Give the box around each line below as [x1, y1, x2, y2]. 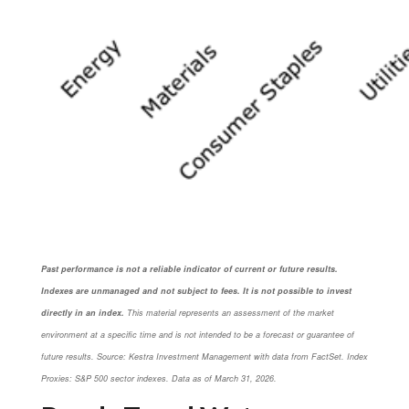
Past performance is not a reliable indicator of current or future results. [41, 262, 338, 275]
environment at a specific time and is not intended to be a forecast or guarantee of [41, 328, 354, 341]
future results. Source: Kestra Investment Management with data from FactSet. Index [41, 350, 368, 362]
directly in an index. [41, 306, 124, 319]
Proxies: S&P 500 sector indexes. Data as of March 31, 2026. [41, 372, 277, 384]
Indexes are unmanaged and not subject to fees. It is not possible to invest [41, 284, 351, 297]
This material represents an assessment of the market [127, 306, 334, 319]
